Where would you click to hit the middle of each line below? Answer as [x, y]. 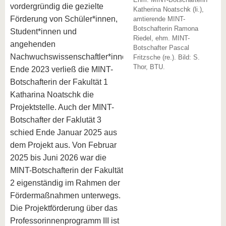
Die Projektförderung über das [64, 208]
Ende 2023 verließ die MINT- [62, 69]
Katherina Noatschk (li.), [168, 9]
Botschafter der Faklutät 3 [56, 120]
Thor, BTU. [149, 67]
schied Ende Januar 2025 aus [64, 132]
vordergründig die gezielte [57, 6]
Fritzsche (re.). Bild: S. [166, 57]
